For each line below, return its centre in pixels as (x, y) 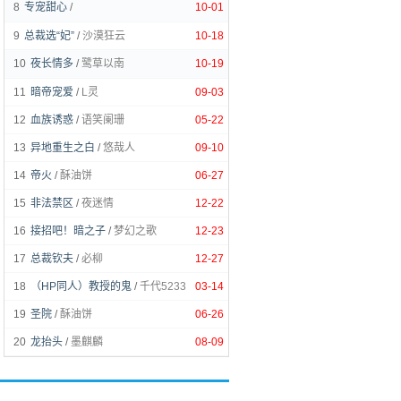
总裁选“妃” (49, 36)
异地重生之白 (63, 148)
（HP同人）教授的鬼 (81, 286)
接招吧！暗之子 (68, 231)
